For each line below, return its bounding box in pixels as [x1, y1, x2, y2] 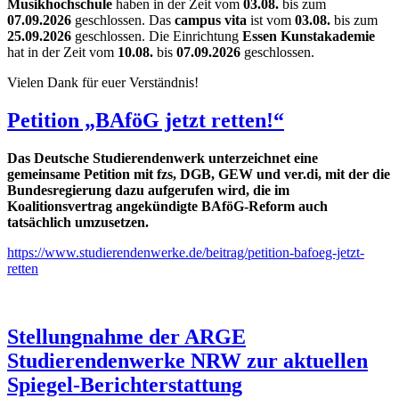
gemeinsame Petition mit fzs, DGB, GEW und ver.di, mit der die [7, 166, 390, 182]
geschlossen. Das [71, 12, 175, 28]
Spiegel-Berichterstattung [7, 372, 242, 396]
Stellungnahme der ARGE [7, 324, 246, 348]
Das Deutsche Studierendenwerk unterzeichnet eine [7, 150, 318, 166]
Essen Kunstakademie [242, 28, 375, 44]
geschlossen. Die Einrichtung [75, 28, 242, 44]
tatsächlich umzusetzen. [7, 214, 149, 230]
